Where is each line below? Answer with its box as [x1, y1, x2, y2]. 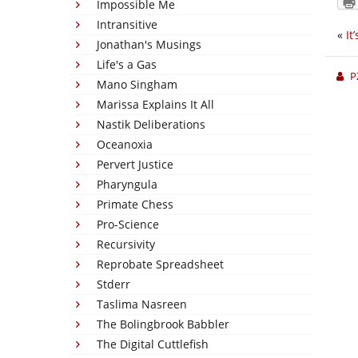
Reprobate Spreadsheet [97, 257, 224, 272]
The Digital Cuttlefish [97, 336, 209, 352]
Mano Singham [97, 77, 177, 92]
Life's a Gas [97, 57, 157, 72]
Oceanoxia [97, 137, 153, 152]
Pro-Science [97, 217, 159, 232]
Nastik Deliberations [97, 117, 205, 132]
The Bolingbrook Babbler [97, 316, 229, 332]
